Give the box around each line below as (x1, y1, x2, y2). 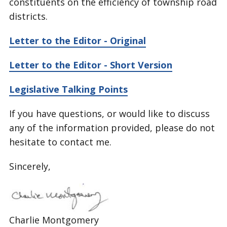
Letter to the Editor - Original (9, 34, 146, 47)
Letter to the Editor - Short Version (9, 58, 172, 71)
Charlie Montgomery (9, 213, 99, 226)
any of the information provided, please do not (9, 121, 215, 134)
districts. (9, 10, 48, 22)
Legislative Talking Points (9, 83, 128, 95)
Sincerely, (9, 160, 51, 172)
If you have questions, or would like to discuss (9, 107, 210, 120)
